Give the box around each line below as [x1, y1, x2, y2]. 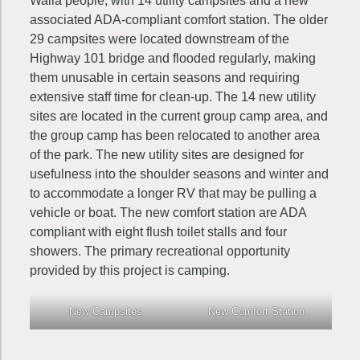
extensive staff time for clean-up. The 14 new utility [30, 90, 316, 104]
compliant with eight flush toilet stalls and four [30, 225, 287, 239]
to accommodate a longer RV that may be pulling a [30, 186, 317, 200]
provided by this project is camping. [30, 264, 230, 277]
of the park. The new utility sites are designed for [30, 148, 304, 162]
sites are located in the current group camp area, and [30, 109, 328, 123]
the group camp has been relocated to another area [30, 129, 320, 142]
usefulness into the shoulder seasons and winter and [30, 167, 329, 181]
